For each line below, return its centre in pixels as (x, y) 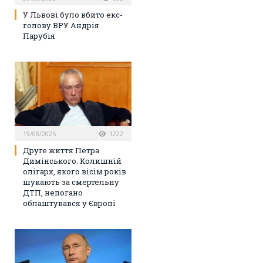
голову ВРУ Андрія (61, 25)
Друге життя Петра (61, 150)
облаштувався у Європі (69, 203)
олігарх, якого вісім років (75, 171)
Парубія (39, 36)
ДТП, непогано (53, 192)
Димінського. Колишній (72, 161)
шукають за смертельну (71, 182)
